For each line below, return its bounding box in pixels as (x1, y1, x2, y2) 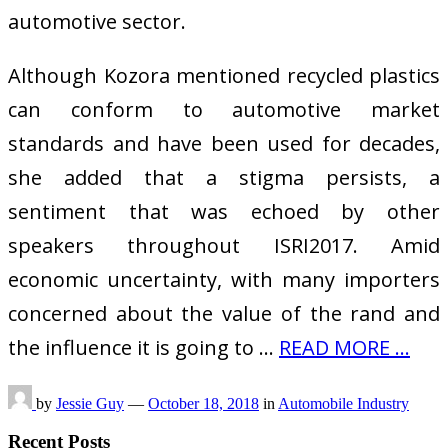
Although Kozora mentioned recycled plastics (8, 61, 440, 89)
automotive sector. (8, 7, 186, 35)
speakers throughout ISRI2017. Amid (8, 231, 440, 259)
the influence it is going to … (8, 333, 279, 361)
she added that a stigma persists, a (8, 163, 440, 191)
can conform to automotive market (8, 95, 440, 123)
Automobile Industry (278, 394, 409, 412)
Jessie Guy (56, 394, 124, 412)
